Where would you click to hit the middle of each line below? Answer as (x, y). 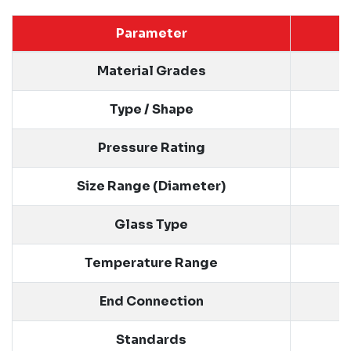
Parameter (151, 33)
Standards (151, 339)
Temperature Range (151, 262)
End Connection (151, 301)
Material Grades (151, 71)
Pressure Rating (151, 147)
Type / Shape (151, 109)
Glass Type (151, 224)
